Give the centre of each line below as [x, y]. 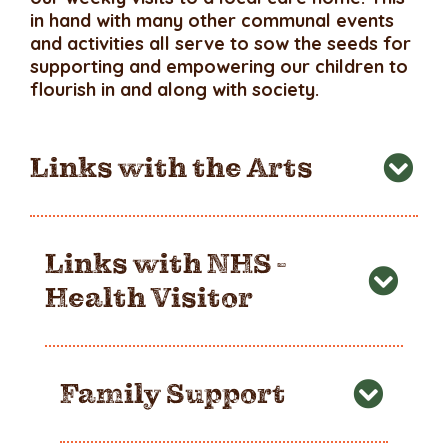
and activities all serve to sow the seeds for [220, 43]
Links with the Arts [171, 168]
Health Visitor [149, 298]
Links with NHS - [165, 264]
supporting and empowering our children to [219, 66]
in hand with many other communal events [212, 20]
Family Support [173, 394]
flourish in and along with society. [177, 89]
